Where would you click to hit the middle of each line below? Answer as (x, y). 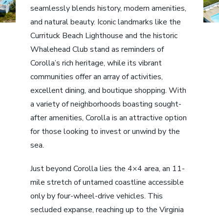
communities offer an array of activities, (97, 77)
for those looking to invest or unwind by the (105, 131)
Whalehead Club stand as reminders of (97, 49)
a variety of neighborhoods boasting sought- (106, 104)
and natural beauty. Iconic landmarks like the (106, 22)
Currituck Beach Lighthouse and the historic (104, 35)
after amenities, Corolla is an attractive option (109, 118)
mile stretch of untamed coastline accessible (107, 182)
